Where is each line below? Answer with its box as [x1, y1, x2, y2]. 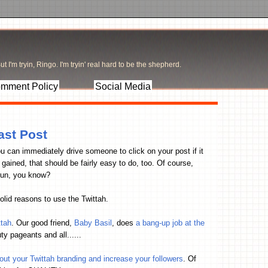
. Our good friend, [11, 218, 74, 227]
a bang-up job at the [136, 218, 205, 227]
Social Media [95, 81, 151, 92]
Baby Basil [74, 218, 112, 227]
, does [112, 218, 136, 227]
